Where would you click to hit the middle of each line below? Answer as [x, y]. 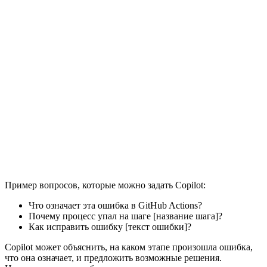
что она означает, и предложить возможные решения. [113, 258]
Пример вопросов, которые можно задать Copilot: [105, 185]
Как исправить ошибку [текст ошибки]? [110, 227]
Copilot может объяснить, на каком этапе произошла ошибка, [129, 247]
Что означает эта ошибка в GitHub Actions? [115, 206]
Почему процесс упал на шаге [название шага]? [125, 216]
